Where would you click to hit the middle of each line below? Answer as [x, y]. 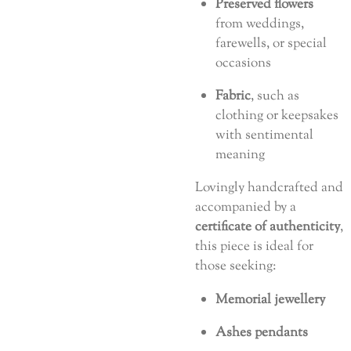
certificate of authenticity [268, 227]
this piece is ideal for [254, 247]
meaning [240, 154]
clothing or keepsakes [277, 115]
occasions [243, 63]
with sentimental [264, 135]
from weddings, [260, 24]
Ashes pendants [262, 332]
